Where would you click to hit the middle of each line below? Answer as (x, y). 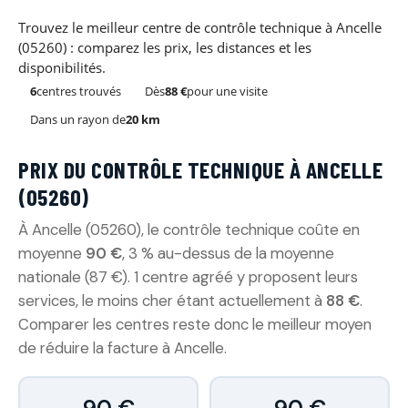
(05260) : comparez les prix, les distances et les (165, 47)
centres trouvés (79, 91)
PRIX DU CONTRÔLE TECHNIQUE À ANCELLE (201, 169)
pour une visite (227, 91)
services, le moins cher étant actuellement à (172, 301)
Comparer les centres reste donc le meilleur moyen (195, 324)
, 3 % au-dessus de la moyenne (228, 253)
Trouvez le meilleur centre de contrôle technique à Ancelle (200, 27)
